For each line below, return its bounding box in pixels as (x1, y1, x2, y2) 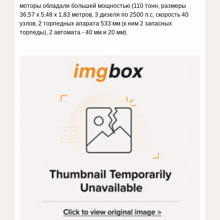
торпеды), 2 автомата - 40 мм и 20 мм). (20, 29, 128, 36)
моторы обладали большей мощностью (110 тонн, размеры (20, 2, 187, 9)
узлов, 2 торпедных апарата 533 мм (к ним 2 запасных (20, 20, 172, 27)
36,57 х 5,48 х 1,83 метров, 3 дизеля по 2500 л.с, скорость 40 (20, 11, 189, 18)
